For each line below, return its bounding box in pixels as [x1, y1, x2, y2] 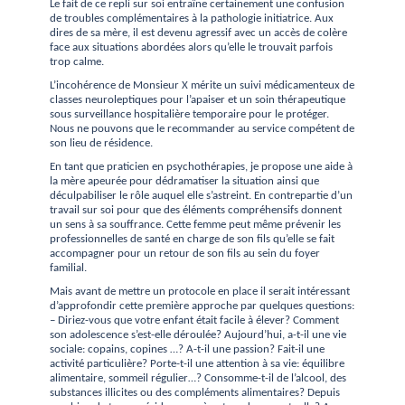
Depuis [307, 387, 340, 399]
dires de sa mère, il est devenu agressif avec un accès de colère [50, 27, 347, 39]
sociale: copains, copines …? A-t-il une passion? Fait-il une [50, 344, 325, 355]
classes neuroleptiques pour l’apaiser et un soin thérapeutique [50, 94, 345, 106]
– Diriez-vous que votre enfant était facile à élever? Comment [50, 315, 339, 326]
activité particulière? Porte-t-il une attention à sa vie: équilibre [50, 358, 344, 370]
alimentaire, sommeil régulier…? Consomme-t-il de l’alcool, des [50, 372, 346, 384]
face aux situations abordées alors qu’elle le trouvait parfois [50, 42, 333, 53]
